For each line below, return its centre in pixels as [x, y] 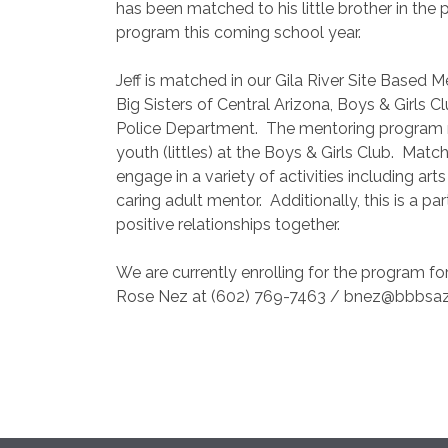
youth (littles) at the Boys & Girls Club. [255, 152]
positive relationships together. [228, 224]
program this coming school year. [240, 32]
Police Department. [187, 128]
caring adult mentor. [189, 200]
